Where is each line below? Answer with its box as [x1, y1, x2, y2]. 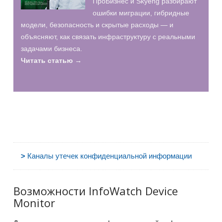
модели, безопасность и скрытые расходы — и [21, 20, 173, 29]
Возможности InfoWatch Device [13, 183, 178, 198]
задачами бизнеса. [21, 44, 82, 53]
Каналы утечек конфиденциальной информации [27, 151, 192, 160]
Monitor [13, 195, 55, 210]
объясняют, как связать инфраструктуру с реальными [21, 32, 195, 41]
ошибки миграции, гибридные [93, 8, 189, 17]
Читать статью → [21, 56, 82, 64]
